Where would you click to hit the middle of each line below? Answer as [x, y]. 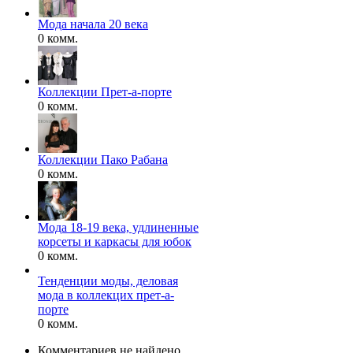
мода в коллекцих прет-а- [106, 295]
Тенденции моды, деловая [108, 281]
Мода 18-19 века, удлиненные [118, 228]
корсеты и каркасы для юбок [115, 242]
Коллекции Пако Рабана [103, 160]
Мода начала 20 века [93, 24]
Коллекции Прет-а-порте [105, 92]
